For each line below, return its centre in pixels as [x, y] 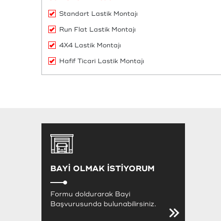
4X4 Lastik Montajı [90, 45]
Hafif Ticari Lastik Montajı [102, 61]
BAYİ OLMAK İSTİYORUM [102, 168]
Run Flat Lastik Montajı [97, 29]
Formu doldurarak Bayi [90, 194]
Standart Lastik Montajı [98, 14]
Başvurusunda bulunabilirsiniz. [103, 204]
